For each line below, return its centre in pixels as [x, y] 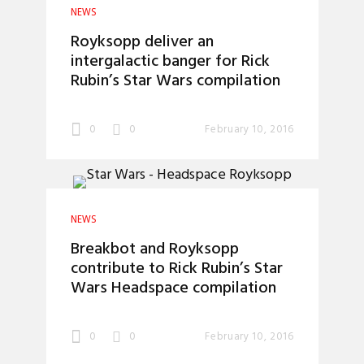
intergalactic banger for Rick [170, 62]
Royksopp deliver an [142, 42]
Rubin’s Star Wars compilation [175, 81]
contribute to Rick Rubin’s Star [176, 269]
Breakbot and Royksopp [154, 249]
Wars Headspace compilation [173, 288]
